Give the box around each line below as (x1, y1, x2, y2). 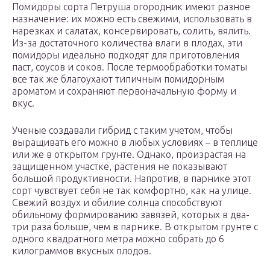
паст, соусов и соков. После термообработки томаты (12, 61, 247, 73)
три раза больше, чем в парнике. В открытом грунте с (12, 221, 258, 233)
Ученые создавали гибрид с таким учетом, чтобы (12, 125, 233, 136)
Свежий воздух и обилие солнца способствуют (12, 197, 222, 209)
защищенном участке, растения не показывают (12, 161, 227, 172)
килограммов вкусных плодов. (12, 245, 151, 257)
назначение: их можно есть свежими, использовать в (12, 13, 252, 25)
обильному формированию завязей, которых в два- (12, 209, 250, 221)
